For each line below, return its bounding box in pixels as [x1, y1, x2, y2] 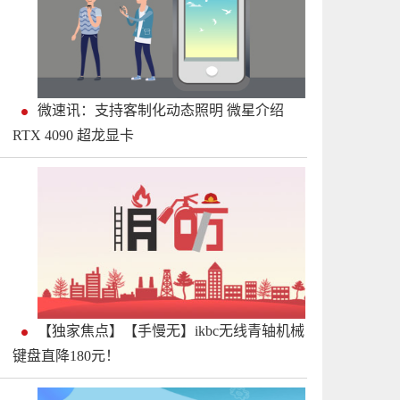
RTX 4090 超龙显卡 [12, 128, 134, 143]
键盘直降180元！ [12, 348, 120, 363]
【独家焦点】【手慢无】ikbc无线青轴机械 [37, 323, 304, 338]
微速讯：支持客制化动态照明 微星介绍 [37, 103, 284, 118]
